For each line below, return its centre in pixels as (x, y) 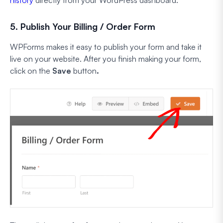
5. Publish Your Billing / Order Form (83, 26)
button (85, 70)
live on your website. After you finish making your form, (106, 58)
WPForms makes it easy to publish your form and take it (106, 47)
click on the (30, 70)
